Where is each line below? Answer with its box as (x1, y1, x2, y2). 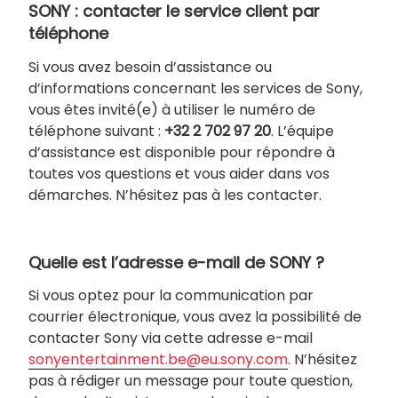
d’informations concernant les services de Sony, (28, 77, 362, 99)
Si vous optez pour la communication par (28, 285, 314, 306)
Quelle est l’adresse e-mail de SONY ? (28, 251, 324, 274)
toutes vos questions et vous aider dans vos (28, 163, 330, 184)
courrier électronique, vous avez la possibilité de (28, 306, 362, 328)
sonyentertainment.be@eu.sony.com (28, 349, 288, 370)
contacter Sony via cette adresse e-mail (28, 328, 313, 349)
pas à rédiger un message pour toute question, (28, 370, 353, 392)
